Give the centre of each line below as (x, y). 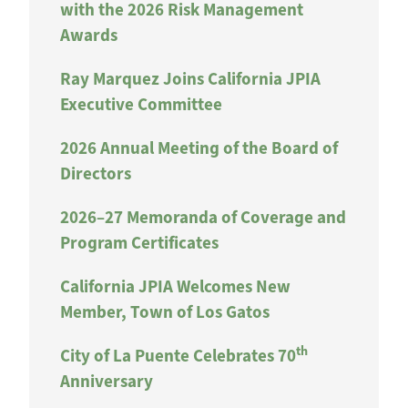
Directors (96, 173)
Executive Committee (141, 104)
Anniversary (107, 381)
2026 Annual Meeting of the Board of (199, 148)
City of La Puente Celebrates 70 (178, 355)
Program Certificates (139, 242)
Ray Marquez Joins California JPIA (190, 78)
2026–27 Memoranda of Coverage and (203, 217)
